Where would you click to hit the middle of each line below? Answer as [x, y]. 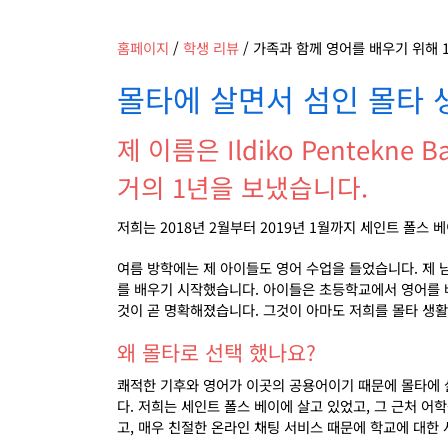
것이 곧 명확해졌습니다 [186, 309]
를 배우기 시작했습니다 [186, 288]
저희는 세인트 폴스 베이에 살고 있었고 [252, 405]
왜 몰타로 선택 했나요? [216, 352]
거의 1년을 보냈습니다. [242, 186]
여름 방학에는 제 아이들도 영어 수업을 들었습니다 [265, 267]
